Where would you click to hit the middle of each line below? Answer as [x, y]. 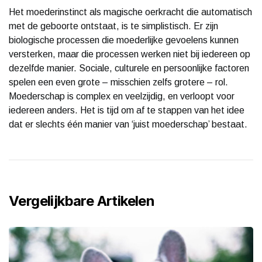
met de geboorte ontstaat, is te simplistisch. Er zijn [113, 26]
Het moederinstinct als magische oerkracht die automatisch [130, 12]
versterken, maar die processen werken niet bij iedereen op [130, 54]
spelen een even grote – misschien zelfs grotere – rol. [118, 82]
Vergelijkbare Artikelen [82, 201]
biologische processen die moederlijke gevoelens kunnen [124, 40]
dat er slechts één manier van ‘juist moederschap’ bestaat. [128, 124]
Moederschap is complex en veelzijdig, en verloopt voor [122, 96]
